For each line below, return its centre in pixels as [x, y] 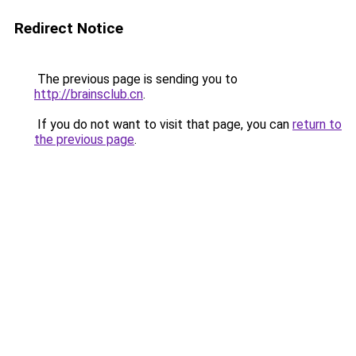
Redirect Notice [69, 28]
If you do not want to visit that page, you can [163, 124]
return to [317, 124]
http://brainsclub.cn [89, 94]
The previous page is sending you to [136, 79]
